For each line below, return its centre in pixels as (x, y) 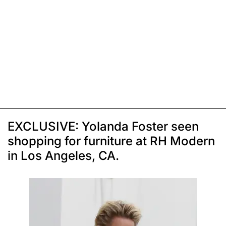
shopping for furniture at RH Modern (111, 141)
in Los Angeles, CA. (63, 156)
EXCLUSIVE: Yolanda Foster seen (103, 127)
